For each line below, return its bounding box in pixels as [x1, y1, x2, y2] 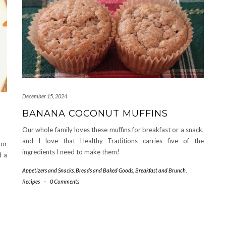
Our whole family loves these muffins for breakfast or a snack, [22, 125, 204, 134]
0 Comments [49, 178, 79, 185]
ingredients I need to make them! [22, 147, 120, 156]
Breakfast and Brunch [135, 166, 186, 174]
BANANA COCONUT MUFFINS [22, 107, 168, 119]
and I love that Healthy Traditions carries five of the [22, 136, 204, 145]
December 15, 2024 [22, 92, 67, 99]
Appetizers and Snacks [22, 166, 74, 174]
